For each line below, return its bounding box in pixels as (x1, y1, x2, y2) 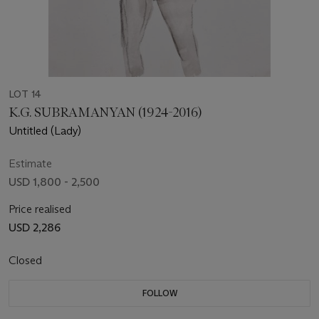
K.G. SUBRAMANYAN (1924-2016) (9, 105, 203, 121)
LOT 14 (9, 88, 41, 101)
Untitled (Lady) (9, 124, 81, 138)
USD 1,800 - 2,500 (9, 175, 100, 189)
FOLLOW (142, 288, 177, 299)
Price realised (9, 202, 71, 216)
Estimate (9, 157, 52, 171)
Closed (9, 253, 45, 268)
